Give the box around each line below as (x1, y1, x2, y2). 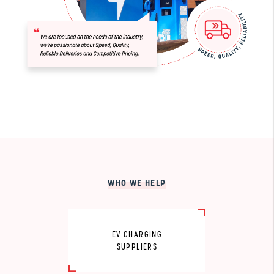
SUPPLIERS (116, 241, 158, 253)
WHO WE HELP (108, 177, 166, 189)
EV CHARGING (111, 229, 163, 240)
